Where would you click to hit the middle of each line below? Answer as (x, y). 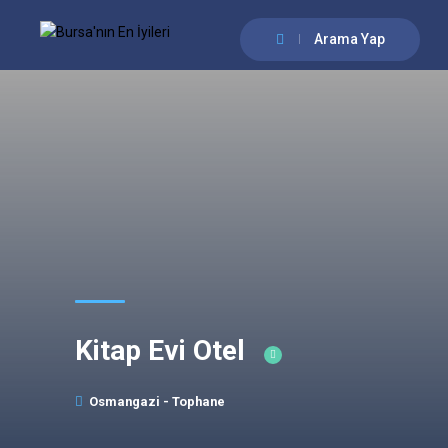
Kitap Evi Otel (163, 350)
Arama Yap (349, 39)
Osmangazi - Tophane (157, 401)
